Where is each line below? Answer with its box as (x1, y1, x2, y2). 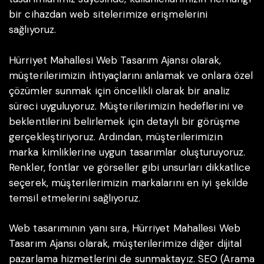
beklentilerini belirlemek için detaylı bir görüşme (9, 114, 240, 128)
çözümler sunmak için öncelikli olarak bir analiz (9, 84, 230, 97)
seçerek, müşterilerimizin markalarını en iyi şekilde (9, 176, 249, 189)
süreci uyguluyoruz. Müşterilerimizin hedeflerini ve (9, 99, 244, 113)
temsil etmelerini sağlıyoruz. (9, 191, 140, 204)
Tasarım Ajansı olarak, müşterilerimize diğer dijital (9, 237, 242, 250)
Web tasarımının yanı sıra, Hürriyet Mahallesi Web (9, 222, 240, 235)
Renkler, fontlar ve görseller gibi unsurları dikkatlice (9, 160, 251, 174)
